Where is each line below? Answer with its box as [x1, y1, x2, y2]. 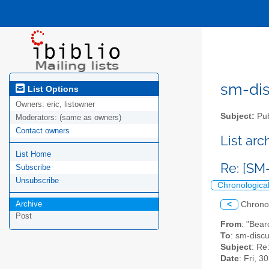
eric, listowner [47, 100, 95, 109]
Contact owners [16, 126, 70, 136]
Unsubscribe [16, 176, 59, 186]
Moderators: [16, 113, 59, 122]
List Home [16, 150, 51, 159]
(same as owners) [59, 113, 121, 122]
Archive [16, 199, 42, 209]
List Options [25, 83, 79, 94]
